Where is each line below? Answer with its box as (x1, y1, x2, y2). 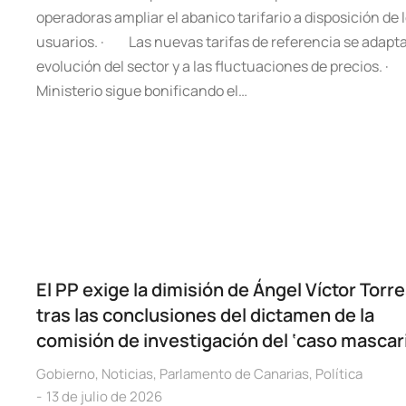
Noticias (101, 364, 153, 383)
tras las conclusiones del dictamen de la (36, 303, 374, 327)
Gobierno (36, 364, 95, 383)
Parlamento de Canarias (159, 364, 309, 383)
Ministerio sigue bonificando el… (36, 81, 247, 101)
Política (315, 364, 362, 383)
